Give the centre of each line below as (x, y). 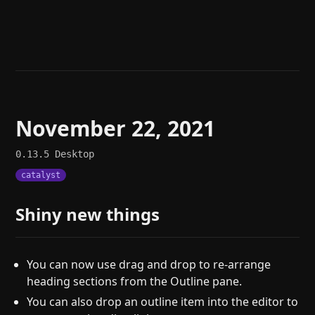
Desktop (75, 154)
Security (179, 71)
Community (188, 49)
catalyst (41, 175)
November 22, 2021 (116, 128)
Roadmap (41, 71)
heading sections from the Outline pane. (135, 282)
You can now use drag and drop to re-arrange (149, 265)
